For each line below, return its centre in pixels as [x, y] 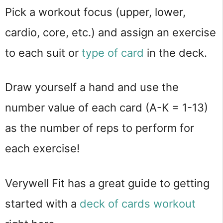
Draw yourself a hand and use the [92, 87]
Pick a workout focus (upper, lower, [95, 12]
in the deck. [175, 53]
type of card [113, 53]
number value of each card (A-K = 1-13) [107, 108]
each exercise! [42, 149]
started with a [42, 203]
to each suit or [43, 53]
